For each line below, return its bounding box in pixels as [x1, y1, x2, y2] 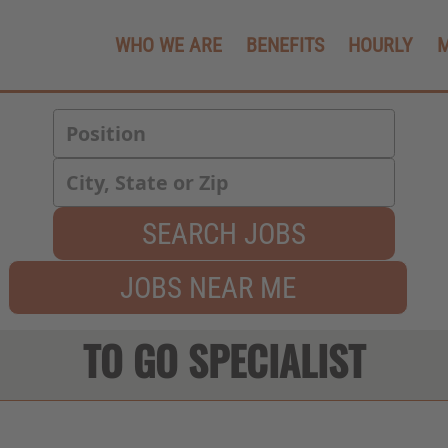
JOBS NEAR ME [120, 271, 296, 305]
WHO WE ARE [115, 33, 222, 57]
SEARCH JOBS [142, 217, 306, 251]
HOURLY [348, 33, 413, 57]
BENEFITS [246, 33, 324, 57]
